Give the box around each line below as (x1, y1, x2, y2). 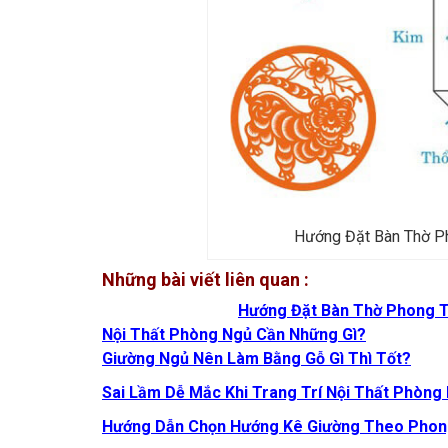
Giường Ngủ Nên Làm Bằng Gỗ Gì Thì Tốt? (102, 348, 411, 368)
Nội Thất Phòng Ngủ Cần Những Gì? (102, 324, 366, 344)
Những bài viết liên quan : (102, 268, 309, 290)
